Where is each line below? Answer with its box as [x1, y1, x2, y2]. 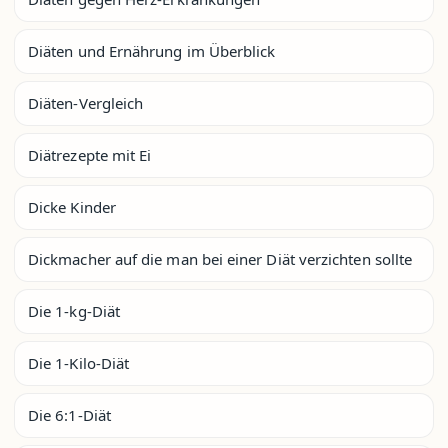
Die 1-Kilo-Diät [28, 352, 130, 373]
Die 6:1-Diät [28, 404, 111, 425]
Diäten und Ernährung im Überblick [28, 40, 276, 61]
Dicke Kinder [28, 196, 116, 217]
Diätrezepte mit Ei [28, 144, 152, 165]
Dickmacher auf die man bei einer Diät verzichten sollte [28, 248, 413, 269]
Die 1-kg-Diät [28, 300, 120, 321]
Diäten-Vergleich [28, 92, 144, 113]
